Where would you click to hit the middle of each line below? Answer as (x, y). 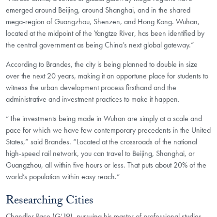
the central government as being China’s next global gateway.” (100, 45)
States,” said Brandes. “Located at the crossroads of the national (101, 141)
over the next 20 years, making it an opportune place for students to (107, 76)
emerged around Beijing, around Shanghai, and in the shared (98, 10)
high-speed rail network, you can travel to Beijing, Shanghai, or (100, 153)
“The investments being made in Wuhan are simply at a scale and (104, 118)
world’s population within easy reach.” (63, 176)
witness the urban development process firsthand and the (91, 87)
